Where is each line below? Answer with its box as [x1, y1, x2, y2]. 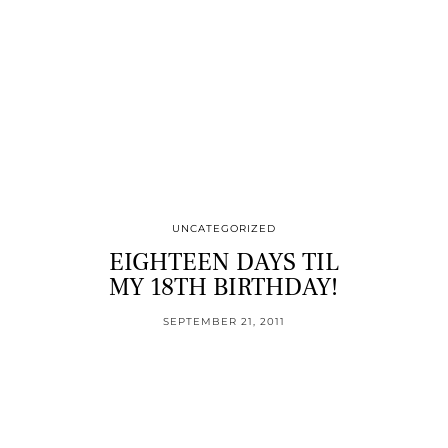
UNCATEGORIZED [171, 221, 276, 235]
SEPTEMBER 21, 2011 [162, 314, 285, 328]
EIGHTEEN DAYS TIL [108, 245, 339, 278]
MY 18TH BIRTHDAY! [109, 270, 339, 303]
